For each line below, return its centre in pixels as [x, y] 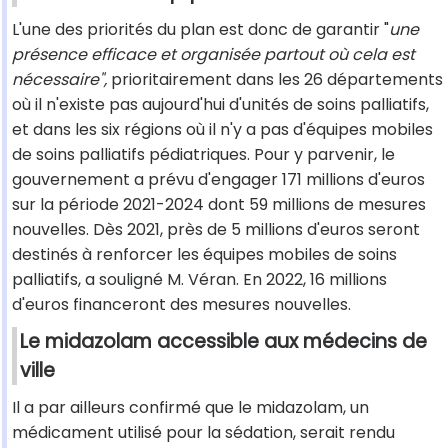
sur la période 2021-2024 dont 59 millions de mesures [219, 205]
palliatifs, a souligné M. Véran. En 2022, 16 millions [199, 280]
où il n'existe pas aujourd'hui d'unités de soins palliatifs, [220, 105]
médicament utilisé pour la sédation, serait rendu [203, 433]
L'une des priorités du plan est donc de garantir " [200, 30]
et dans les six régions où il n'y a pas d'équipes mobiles [222, 130]
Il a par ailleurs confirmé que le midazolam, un [190, 408]
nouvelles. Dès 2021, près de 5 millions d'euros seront [216, 230]
